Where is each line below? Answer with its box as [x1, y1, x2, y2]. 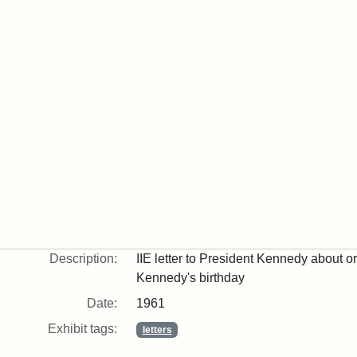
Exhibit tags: [47, 322, 117, 335]
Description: [49, 252, 117, 265]
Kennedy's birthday [135, 271, 245, 284]
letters [142, 324, 172, 335]
